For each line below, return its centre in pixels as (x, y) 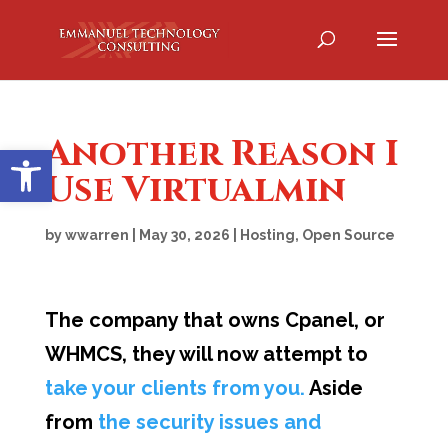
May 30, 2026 (184, 235)
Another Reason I (221, 154)
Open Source (348, 235)
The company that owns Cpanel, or (214, 320)
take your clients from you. (174, 388)
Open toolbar (65, 158)
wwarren (96, 235)
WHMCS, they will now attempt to (206, 354)
